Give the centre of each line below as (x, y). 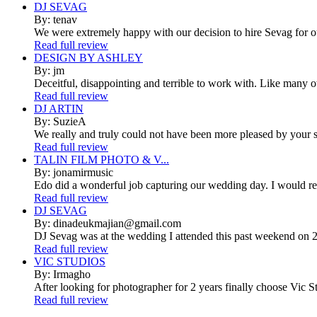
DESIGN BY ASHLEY (88, 57)
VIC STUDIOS (70, 261)
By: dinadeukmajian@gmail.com (108, 223)
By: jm (49, 70)
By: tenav (56, 19)
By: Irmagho (62, 274)
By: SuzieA (60, 121)
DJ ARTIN (59, 108)
